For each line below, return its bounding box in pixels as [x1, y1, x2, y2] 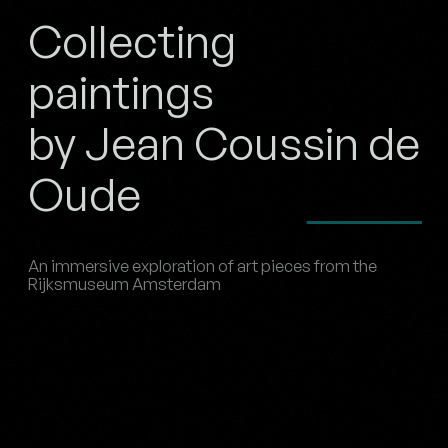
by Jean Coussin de [28, 114, 420, 171]
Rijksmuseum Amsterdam [28, 272, 221, 294]
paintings [28, 63, 214, 120]
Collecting [28, 12, 236, 69]
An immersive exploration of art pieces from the [28, 254, 377, 276]
